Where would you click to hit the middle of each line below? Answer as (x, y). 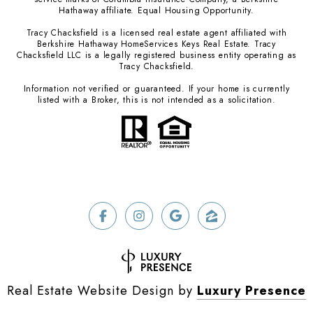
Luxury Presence (252, 290)
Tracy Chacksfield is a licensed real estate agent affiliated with (156, 33)
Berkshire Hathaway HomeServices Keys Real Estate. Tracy (156, 44)
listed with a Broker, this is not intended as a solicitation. (156, 100)
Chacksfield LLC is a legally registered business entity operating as (156, 56)
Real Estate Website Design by (102, 290)
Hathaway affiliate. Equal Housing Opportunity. (156, 11)
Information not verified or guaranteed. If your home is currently (156, 89)
